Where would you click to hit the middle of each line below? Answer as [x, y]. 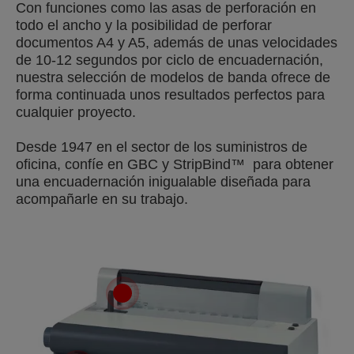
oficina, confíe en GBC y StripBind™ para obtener [175, 164]
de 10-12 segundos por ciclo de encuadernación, [169, 60]
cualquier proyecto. [76, 112]
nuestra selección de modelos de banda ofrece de [173, 77]
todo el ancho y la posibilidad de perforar [144, 25]
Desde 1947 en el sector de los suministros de [162, 147]
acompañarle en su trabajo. [102, 199]
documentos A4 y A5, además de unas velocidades [177, 42]
